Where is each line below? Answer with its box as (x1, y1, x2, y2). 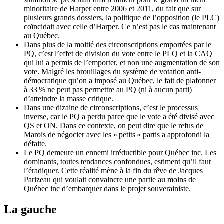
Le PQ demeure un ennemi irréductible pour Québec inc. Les (24, 148, 216, 157)
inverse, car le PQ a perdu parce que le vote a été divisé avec (24, 112, 214, 121)
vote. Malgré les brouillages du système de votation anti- (24, 67, 201, 76)
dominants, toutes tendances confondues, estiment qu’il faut (24, 157, 211, 166)
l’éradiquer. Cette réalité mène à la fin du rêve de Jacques (24, 166, 203, 175)
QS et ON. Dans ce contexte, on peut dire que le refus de (24, 121, 203, 130)
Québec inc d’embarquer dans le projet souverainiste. (24, 184, 191, 193)
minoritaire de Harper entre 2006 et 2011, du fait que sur (24, 4, 201, 13)
